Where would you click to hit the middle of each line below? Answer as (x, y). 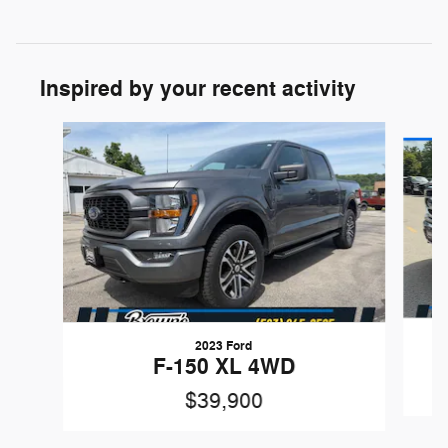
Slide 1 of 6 (50, 132)
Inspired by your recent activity (198, 89)
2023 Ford (224, 346)
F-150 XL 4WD (223, 367)
